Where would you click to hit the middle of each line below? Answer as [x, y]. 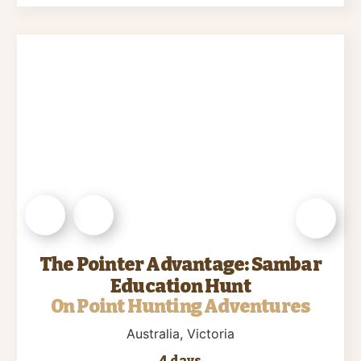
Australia [153, 334]
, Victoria [207, 334]
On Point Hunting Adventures [180, 307]
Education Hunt [180, 286]
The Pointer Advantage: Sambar [180, 265]
